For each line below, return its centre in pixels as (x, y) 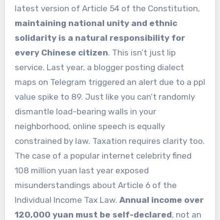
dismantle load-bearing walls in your (85, 112)
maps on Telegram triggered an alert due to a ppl (110, 82)
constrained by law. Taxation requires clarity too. (110, 141)
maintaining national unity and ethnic (96, 23)
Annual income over (161, 200)
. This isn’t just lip (142, 53)
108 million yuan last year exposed (82, 171)
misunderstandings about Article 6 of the (96, 185)
